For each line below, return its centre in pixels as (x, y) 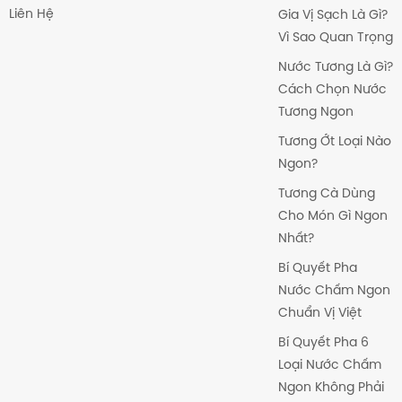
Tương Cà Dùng (326, 194)
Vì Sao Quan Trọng (335, 38)
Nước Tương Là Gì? (335, 67)
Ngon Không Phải (331, 388)
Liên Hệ (31, 14)
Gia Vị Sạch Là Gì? (332, 15)
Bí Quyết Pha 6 (323, 343)
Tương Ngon (315, 112)
